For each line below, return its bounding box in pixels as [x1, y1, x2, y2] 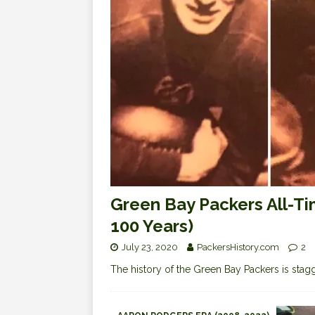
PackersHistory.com [197, 242, 279, 253]
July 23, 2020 [122, 242, 178, 253]
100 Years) [110, 216, 193, 237]
